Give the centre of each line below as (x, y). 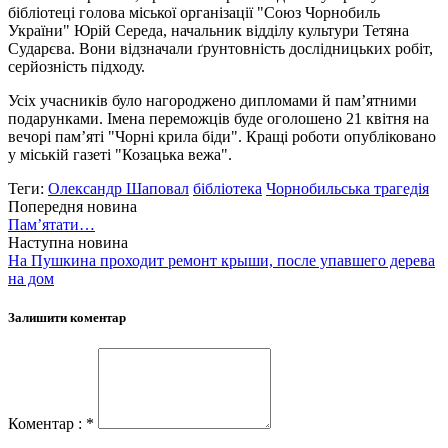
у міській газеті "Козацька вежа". (120, 154)
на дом (31, 278)
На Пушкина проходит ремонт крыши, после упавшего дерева (221, 260)
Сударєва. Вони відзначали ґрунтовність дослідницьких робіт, (220, 48)
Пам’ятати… (51, 224)
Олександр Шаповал (118, 188)
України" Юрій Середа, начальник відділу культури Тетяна (208, 30)
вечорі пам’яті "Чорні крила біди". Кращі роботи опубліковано (222, 136)
